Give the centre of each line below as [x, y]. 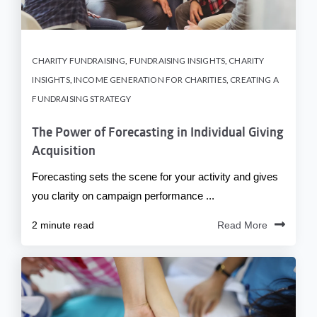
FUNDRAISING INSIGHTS [177, 60]
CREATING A [254, 79]
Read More [242, 225]
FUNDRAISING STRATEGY [82, 98]
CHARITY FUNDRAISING [79, 60]
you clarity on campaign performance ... [123, 195]
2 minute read [63, 225]
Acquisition [64, 151]
